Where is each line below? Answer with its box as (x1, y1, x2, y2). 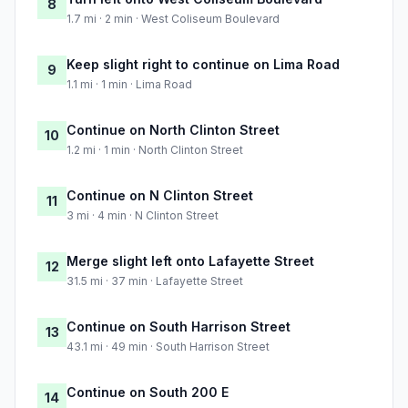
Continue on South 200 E (66, 384, 229, 401)
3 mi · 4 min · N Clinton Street (66, 209, 219, 223)
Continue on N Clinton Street (66, 188, 253, 204)
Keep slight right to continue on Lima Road (66, 56, 340, 73)
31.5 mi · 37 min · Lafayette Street (66, 274, 243, 289)
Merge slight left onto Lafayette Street (66, 253, 314, 270)
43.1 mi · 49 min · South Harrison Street (66, 340, 270, 354)
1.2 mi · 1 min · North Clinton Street (66, 143, 243, 158)
